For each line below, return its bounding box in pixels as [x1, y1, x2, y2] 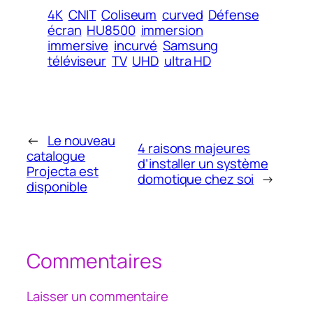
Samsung [163, 36, 219, 54]
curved [162, 5, 203, 24]
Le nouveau [47, 131, 115, 150]
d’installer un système [138, 154, 268, 173]
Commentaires [27, 247, 162, 275]
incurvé [113, 36, 158, 54]
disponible [27, 177, 88, 196]
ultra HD [163, 51, 212, 70]
